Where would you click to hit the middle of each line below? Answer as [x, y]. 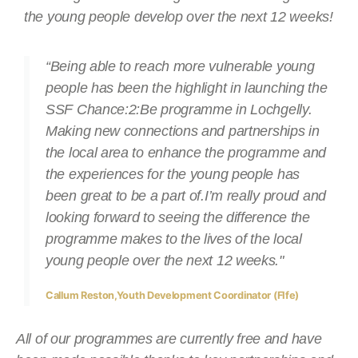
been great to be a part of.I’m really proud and [186, 196]
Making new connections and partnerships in [183, 131]
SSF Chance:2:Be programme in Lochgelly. [179, 110]
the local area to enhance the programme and [186, 153]
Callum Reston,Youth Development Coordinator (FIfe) [172, 296]
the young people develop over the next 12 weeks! [179, 17]
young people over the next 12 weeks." [165, 261]
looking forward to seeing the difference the [178, 218]
